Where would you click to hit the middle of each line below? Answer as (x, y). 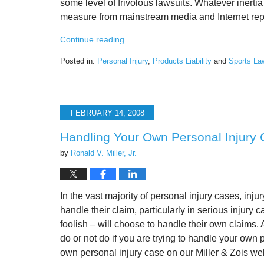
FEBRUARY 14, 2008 (107, 113)
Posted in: (77, 61)
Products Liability (182, 61)
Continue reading (92, 40)
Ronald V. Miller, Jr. (104, 153)
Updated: (75, 72)
